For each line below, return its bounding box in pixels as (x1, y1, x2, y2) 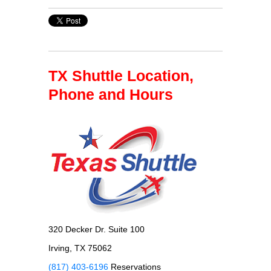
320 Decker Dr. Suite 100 (48, 224, 145, 234)
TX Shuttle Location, (48, 67, 194, 84)
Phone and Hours (48, 85, 173, 103)
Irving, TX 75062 (48, 243, 112, 253)
